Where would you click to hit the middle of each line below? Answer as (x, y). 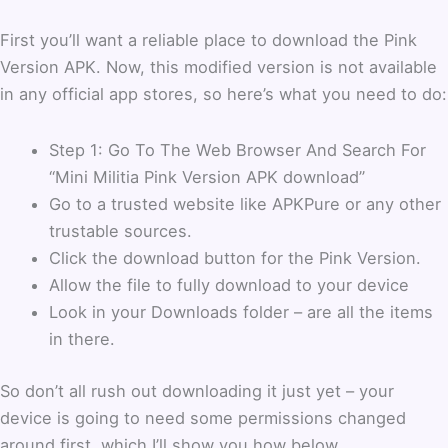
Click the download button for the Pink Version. (235, 258)
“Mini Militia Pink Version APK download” (207, 177)
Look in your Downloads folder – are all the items (241, 312)
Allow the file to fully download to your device (229, 285)
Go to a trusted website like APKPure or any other (245, 204)
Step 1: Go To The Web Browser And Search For (238, 150)
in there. (82, 339)
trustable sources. (121, 231)
